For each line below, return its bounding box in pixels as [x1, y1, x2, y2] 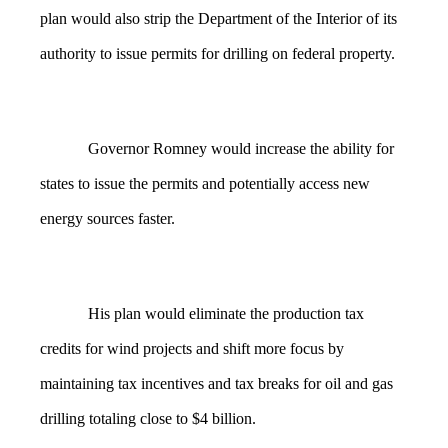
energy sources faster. [40, 209, 175, 227]
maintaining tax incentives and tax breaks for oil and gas [40, 374, 393, 392]
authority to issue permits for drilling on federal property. [40, 45, 395, 63]
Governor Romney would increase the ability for [88, 139, 394, 157]
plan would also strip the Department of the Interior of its [40, 10, 397, 28]
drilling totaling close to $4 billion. [40, 409, 260, 427]
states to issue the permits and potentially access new [40, 174, 370, 192]
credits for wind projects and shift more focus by [40, 339, 344, 357]
